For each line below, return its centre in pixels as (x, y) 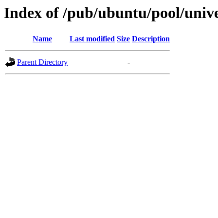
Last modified (92, 39)
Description (151, 39)
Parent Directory (42, 62)
